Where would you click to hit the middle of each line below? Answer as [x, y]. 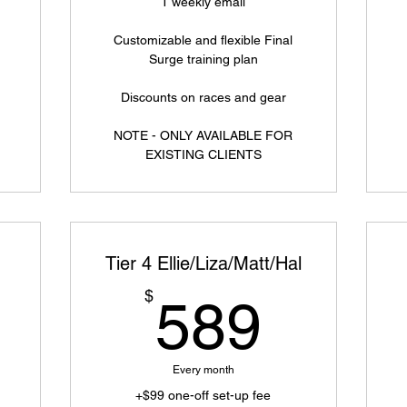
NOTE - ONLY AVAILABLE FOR [203, 135]
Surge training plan [203, 59]
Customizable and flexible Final [203, 40]
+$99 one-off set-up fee [203, 395]
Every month [203, 370]
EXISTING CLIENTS [203, 154]
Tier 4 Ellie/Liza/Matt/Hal [203, 263]
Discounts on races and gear [203, 97]
